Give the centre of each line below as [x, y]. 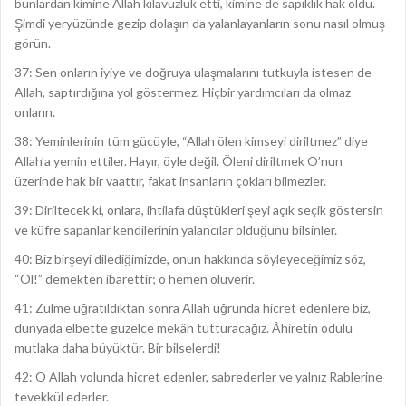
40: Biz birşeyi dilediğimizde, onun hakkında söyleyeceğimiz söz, [190, 259]
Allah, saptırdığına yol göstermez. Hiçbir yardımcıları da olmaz [183, 92]
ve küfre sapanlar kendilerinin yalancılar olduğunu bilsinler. [176, 230]
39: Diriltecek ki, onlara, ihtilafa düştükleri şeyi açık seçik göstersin [199, 210]
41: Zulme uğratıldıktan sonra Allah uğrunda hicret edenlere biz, [193, 308]
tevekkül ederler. [62, 396]
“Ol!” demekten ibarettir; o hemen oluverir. [135, 279]
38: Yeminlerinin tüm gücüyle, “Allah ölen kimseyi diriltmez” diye [191, 141]
